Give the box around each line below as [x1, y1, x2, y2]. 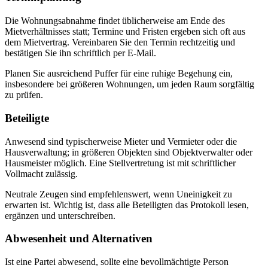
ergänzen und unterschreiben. [5, 210, 115, 221]
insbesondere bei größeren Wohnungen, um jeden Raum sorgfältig [5, 79, 254, 90]
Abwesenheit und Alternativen [5, 232, 153, 245]
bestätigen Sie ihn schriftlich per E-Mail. [5, 48, 156, 59]
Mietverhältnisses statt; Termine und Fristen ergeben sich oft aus [5, 26, 245, 37]
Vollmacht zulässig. [5, 168, 78, 179]
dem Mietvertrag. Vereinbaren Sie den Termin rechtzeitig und [5, 37, 235, 48]
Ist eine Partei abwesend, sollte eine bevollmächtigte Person [5, 256, 229, 267]
